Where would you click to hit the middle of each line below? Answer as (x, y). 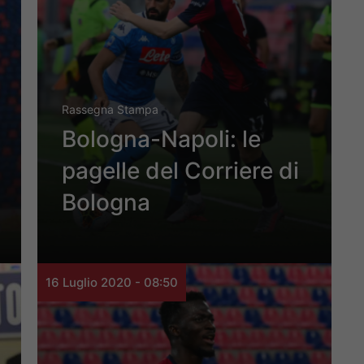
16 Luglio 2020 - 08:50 (112, 283)
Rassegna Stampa (110, 110)
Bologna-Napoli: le (161, 139)
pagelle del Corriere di (180, 171)
